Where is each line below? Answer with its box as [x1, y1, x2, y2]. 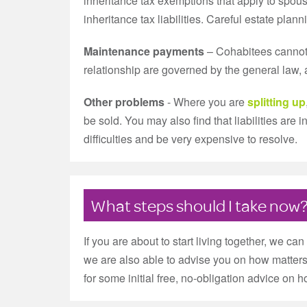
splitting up [247, 94, 306, 110]
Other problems [84, 94, 164, 110]
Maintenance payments [84, 43, 204, 59]
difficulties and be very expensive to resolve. [84, 131, 297, 147]
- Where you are [164, 94, 247, 110]
